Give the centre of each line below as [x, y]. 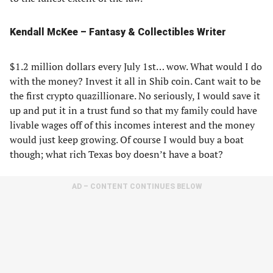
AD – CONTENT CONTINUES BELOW [136, 186]
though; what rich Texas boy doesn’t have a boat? [116, 154]
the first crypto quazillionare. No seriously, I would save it [135, 96]
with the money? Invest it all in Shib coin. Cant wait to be [135, 81]
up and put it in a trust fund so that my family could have [133, 110]
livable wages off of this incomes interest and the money [132, 125]
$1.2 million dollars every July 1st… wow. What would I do [136, 66]
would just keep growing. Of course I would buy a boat [127, 140]
